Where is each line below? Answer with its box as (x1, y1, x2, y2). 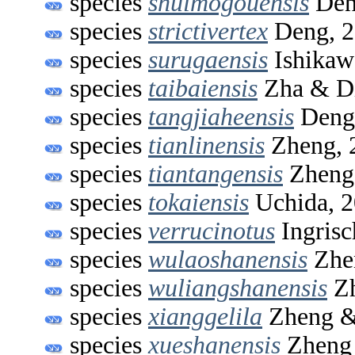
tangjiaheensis (148, 102, 294, 131)
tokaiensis (148, 188, 249, 216)
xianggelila (148, 302, 262, 330)
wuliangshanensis (148, 273, 327, 302)
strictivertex (148, 17, 268, 45)
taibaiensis (148, 74, 258, 102)
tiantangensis (148, 159, 283, 188)
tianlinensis (148, 131, 265, 159)
